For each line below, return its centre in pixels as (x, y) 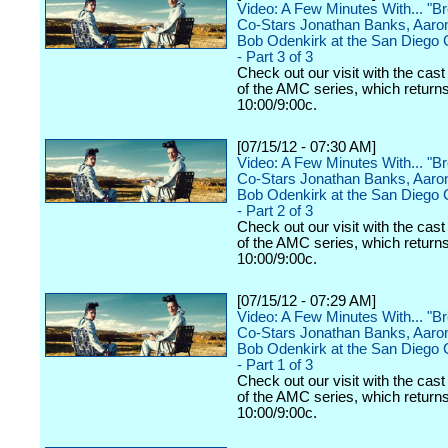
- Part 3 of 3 (275, 57)
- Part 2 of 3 (275, 211)
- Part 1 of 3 (275, 365)
